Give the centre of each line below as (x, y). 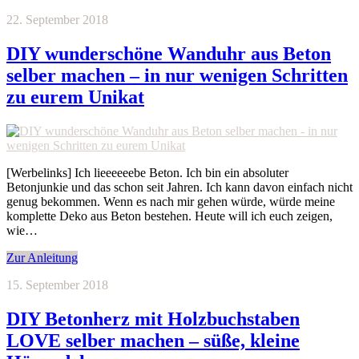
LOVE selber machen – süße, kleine (153, 340)
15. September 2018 (57, 284)
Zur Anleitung (42, 257)
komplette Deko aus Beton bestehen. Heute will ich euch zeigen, (169, 216)
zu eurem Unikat (75, 97)
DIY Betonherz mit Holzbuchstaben (153, 319)
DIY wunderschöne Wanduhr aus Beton (169, 53)
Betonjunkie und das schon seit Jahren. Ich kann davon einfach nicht (179, 187)
